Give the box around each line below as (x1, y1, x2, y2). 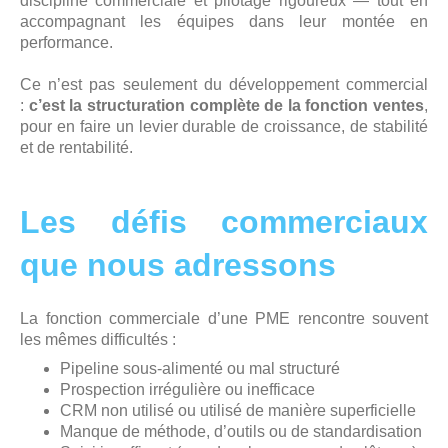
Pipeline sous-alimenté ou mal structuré (60, 360, 340, 378)
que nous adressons (20, 247, 336, 284)
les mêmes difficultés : (20, 331, 176, 349)
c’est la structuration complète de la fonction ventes (28, 97, 424, 115)
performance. (20, 34, 113, 52)
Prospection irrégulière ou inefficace (60, 381, 315, 399)
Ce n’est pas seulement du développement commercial (20, 76, 428, 94)
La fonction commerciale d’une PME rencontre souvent (20, 310, 428, 328)
